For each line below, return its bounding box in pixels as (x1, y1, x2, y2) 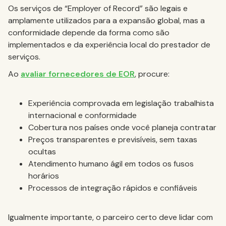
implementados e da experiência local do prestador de (8, 39, 210, 50)
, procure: (135, 69, 169, 79)
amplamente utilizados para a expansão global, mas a (8, 15, 205, 26)
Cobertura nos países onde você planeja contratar (28, 122, 216, 133)
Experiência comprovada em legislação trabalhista (28, 98, 214, 108)
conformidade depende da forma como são (8, 27, 169, 38)
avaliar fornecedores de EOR (21, 69, 135, 79)
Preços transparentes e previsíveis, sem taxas (28, 134, 197, 145)
